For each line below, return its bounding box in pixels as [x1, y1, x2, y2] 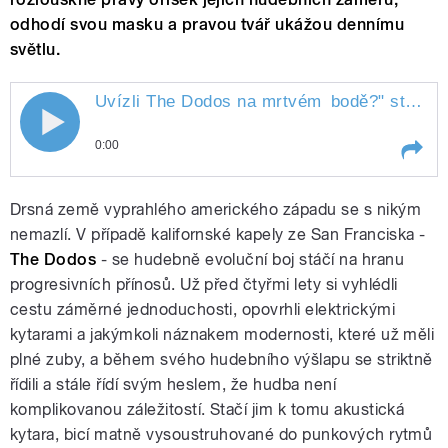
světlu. [10, 40, 61, 60]
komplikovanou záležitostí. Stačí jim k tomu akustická [10, 400, 405, 420]
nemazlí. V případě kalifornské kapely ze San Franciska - [10, 225, 426, 245]
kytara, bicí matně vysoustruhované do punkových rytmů [10, 425, 433, 445]
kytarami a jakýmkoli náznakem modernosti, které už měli [10, 325, 435, 345]
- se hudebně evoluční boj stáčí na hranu [96, 250, 405, 270]
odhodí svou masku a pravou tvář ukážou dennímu [10, 15, 405, 35]
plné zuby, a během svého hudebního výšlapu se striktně [10, 350, 433, 370]
